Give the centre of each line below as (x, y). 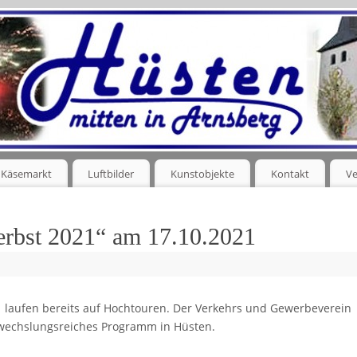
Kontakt (290, 173)
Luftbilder (111, 173)
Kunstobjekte (203, 173)
